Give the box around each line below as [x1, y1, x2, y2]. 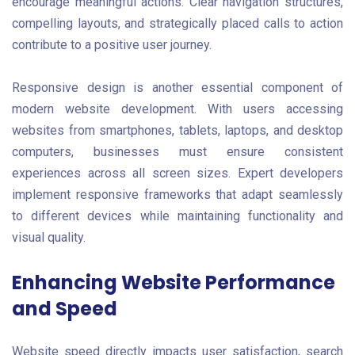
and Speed [12, 296, 117, 323]
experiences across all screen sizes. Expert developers [12, 165, 343, 181]
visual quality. [12, 229, 86, 245]
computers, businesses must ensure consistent [12, 143, 343, 159]
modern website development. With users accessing [12, 101, 343, 116]
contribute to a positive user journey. [12, 37, 212, 53]
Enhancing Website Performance [12, 269, 335, 296]
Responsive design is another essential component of [12, 79, 343, 95]
